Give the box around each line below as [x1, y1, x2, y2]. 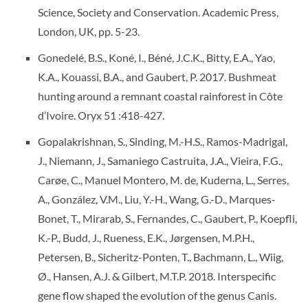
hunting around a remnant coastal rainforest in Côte [38, 89, 283, 102]
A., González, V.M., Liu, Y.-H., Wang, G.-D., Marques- [38, 192, 276, 206]
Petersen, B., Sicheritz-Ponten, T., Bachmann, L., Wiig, [38, 250, 283, 263]
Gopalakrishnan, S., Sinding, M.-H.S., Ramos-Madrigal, [38, 135, 287, 148]
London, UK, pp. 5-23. [38, 25, 140, 38]
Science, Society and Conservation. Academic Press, [38, 5, 278, 19]
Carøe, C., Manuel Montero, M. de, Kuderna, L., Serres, [38, 173, 289, 186]
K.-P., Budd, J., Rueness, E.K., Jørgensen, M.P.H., [38, 231, 254, 244]
